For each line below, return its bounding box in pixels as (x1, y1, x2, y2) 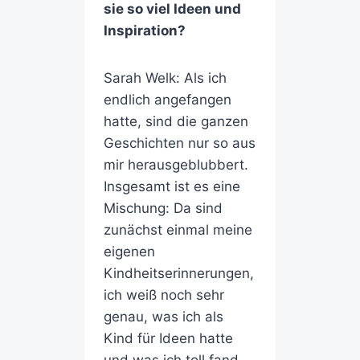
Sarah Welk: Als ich (103, 70, 227, 87)
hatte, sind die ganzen (103, 113, 248, 130)
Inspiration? (103, 22, 186, 39)
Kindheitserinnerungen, (103, 265, 254, 282)
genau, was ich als (103, 309, 223, 325)
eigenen (103, 243, 155, 260)
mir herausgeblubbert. (103, 157, 248, 174)
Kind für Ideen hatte (103, 330, 233, 347)
